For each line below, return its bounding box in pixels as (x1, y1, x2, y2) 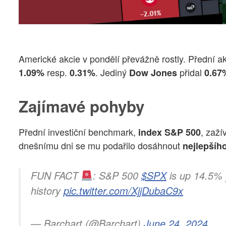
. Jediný (95, 66, 127, 79)
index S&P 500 (136, 125, 201, 139)
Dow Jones (127, 66, 177, 80)
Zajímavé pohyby (19, 94, 144, 118)
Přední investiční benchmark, (19, 125, 136, 138)
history (31, 183, 64, 198)
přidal (177, 66, 204, 79)
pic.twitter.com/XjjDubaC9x (64, 183, 183, 198)
